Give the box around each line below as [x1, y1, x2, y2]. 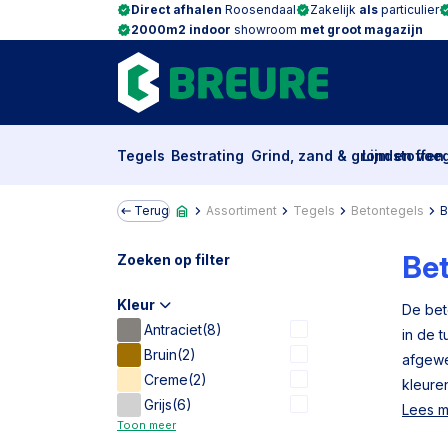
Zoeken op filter [117, 251, 230, 268]
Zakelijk [310, 2, 359, 17]
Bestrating [171, 147, 245, 164]
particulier [378, 2, 439, 17]
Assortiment [206, 203, 277, 218]
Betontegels [351, 203, 424, 218]
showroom [231, 22, 300, 37]
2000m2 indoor [131, 22, 231, 37]
